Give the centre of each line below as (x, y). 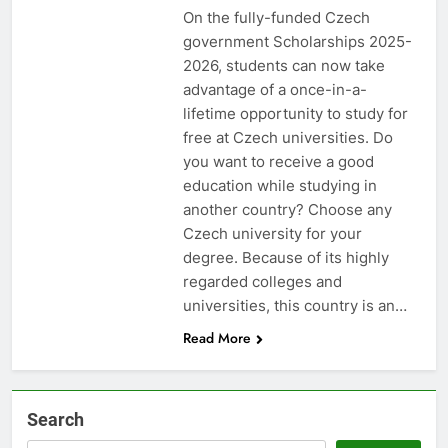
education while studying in (279, 185)
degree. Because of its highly (285, 257)
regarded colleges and (262, 281)
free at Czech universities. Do (287, 137)
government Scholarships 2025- (297, 41)
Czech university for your (272, 233)
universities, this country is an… (294, 305)
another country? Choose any (287, 209)
